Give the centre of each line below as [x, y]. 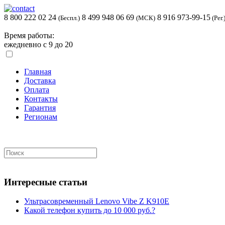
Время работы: [29, 35]
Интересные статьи [46, 182]
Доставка [40, 81]
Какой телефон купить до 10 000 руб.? [90, 210]
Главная [38, 72]
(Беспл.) [69, 18]
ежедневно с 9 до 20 [38, 44]
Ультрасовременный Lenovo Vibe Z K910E [97, 201]
